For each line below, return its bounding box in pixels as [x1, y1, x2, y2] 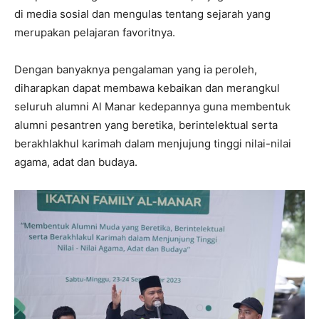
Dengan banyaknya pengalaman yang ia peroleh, [14, 62, 257, 76]
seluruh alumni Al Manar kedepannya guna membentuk [14, 99, 291, 113]
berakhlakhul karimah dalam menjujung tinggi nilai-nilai [14, 136, 291, 150]
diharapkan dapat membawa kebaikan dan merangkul [14, 80, 280, 95]
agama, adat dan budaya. [14, 155, 137, 169]
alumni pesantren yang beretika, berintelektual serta [14, 117, 278, 132]
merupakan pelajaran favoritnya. [14, 25, 175, 39]
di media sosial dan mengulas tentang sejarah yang [14, 6, 271, 21]
